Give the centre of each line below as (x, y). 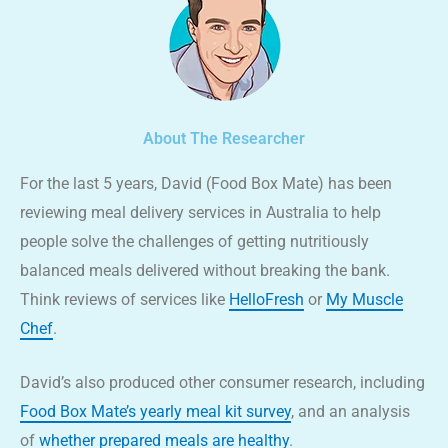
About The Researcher (224, 138)
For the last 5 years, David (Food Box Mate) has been (206, 183)
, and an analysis (350, 412)
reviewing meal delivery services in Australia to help (200, 212)
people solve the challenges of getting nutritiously (194, 241)
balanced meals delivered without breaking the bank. (205, 270)
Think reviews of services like (124, 299)
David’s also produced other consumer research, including (222, 383)
